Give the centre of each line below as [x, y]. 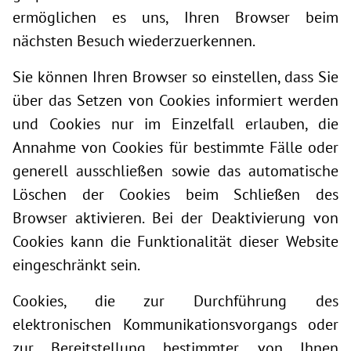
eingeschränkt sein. [76, 265]
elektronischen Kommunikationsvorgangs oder [175, 324]
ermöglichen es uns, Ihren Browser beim [175, 17]
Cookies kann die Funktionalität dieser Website [175, 241]
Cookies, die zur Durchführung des [175, 301]
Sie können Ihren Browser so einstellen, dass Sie [175, 77]
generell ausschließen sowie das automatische [175, 171]
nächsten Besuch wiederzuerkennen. [134, 41]
